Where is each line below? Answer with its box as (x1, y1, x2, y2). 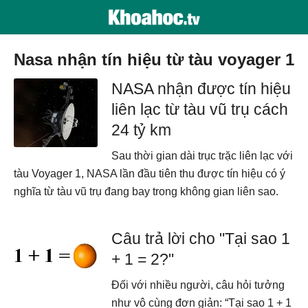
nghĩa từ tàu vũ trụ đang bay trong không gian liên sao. (14, 186, 278, 197)
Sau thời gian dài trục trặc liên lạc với (111, 150, 294, 162)
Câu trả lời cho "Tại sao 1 (111, 230, 291, 247)
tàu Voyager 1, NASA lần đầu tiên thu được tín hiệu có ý (14, 168, 285, 179)
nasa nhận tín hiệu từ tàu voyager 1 (25, 50, 294, 69)
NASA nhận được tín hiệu (111, 80, 291, 98)
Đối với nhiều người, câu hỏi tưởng (111, 279, 285, 291)
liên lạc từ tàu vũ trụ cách (111, 100, 289, 118)
